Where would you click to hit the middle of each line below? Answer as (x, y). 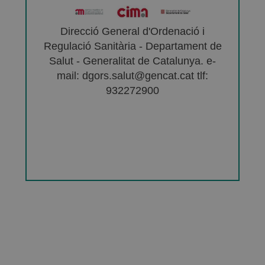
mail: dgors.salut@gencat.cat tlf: (132, 76)
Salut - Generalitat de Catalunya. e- (132, 61)
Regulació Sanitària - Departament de (132, 46)
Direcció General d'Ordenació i (132, 32)
